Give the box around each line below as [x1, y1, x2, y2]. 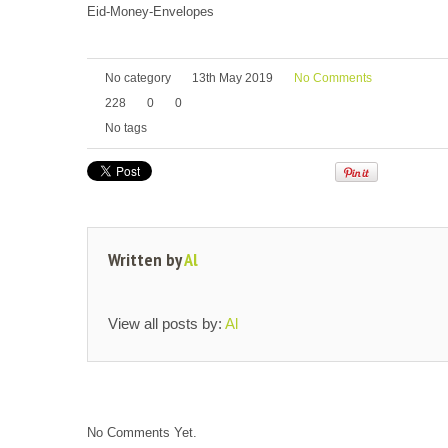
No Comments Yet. [87, 425, 197, 441]
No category [105, 70, 171, 85]
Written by [108, 247, 184, 271]
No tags [105, 120, 147, 135]
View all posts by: [108, 315, 225, 333]
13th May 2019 [192, 70, 273, 85]
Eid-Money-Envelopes [87, 4, 214, 19]
